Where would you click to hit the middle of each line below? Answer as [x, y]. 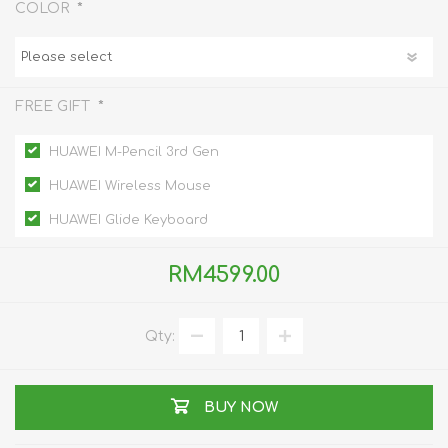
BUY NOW [240, 407]
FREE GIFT [54, 106]
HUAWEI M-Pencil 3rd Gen [134, 152]
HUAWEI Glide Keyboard [128, 220]
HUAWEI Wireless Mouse [130, 186]
